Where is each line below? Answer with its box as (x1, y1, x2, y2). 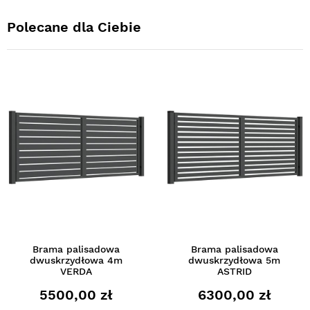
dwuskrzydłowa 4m (29, 254, 122, 266)
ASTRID (217, 265, 252, 277)
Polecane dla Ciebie (7, 18, 141, 35)
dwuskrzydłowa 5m (188, 254, 280, 266)
